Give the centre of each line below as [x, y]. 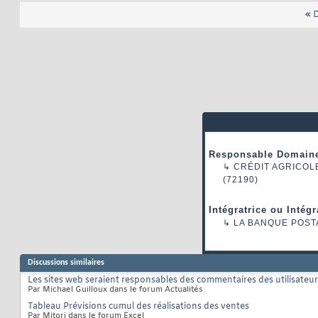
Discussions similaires [66, 263]
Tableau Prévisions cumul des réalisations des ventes [138, 307]
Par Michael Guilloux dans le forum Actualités [115, 290]
